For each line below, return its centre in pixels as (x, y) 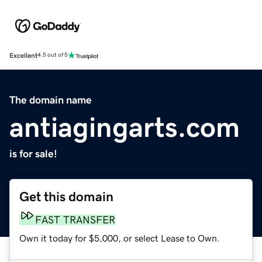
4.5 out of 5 (53, 55)
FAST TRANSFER (75, 220)
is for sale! (33, 154)
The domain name (51, 100)
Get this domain (66, 196)
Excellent (23, 55)
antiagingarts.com (125, 127)
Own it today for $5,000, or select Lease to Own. (120, 238)
